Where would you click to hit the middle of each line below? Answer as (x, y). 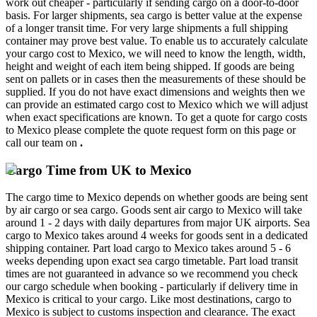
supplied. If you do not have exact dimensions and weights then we (155, 91)
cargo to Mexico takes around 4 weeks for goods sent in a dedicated (157, 236)
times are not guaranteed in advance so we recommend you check (152, 274)
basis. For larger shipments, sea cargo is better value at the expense (154, 15)
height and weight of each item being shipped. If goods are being (150, 66)
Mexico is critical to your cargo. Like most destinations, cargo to (149, 299)
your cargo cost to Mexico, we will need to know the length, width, (156, 53)
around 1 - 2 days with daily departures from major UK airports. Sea (158, 223)
